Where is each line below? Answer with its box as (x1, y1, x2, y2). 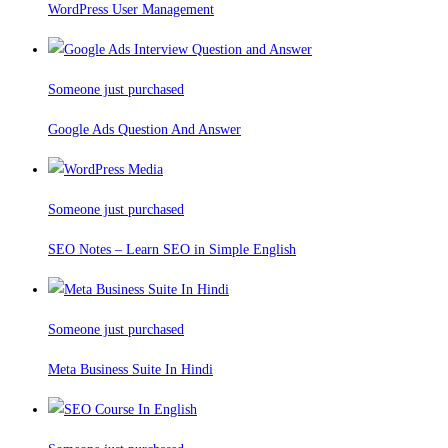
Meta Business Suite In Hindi (48, 362, 213, 378)
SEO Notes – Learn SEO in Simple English (48, 242, 296, 258)
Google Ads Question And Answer (48, 122, 241, 138)
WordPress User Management (48, 2, 214, 18)
